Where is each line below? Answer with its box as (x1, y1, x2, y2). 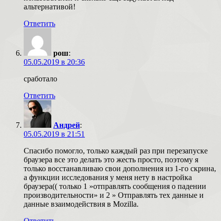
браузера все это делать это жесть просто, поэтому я (24, 155, 198, 164)
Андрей (53, 120, 80, 129)
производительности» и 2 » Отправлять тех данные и (24, 190, 204, 199)
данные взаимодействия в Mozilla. (24, 199, 139, 208)
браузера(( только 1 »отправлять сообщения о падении (24, 182, 206, 190)
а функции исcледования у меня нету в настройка (24, 173, 192, 182)
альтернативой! (24, 2, 75, 11)
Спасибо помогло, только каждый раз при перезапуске (24, 146, 208, 155)
